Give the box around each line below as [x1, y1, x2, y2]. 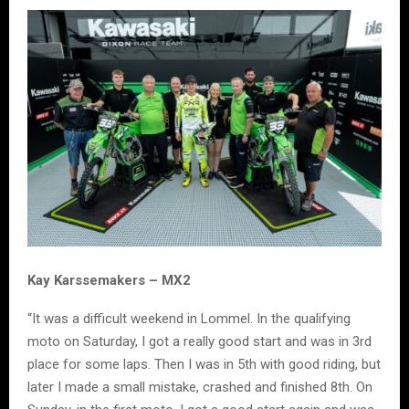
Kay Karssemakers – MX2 [27, 271, 191, 288]
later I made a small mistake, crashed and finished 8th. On [27, 378, 372, 395]
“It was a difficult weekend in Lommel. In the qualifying [27, 309, 351, 327]
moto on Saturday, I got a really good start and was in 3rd [27, 332, 372, 350]
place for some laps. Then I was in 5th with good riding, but [27, 355, 381, 372]
